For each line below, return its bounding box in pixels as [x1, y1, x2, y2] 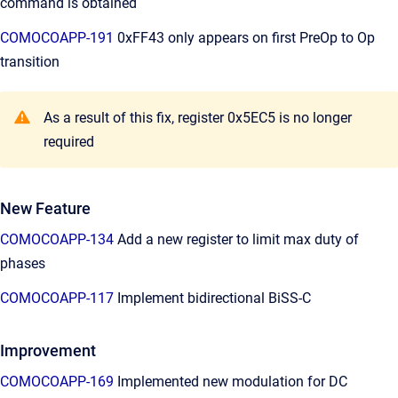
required [44, 133, 94, 150]
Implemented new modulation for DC [114, 373, 347, 390]
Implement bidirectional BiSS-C [114, 290, 311, 306]
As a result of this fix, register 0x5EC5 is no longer [44, 109, 352, 126]
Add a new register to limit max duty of [114, 231, 359, 248]
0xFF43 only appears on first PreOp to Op [114, 29, 375, 46]
